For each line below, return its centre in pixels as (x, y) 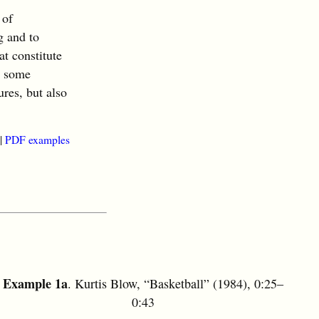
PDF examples (37, 140)
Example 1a (35, 284)
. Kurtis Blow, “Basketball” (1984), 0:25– (175, 284)
